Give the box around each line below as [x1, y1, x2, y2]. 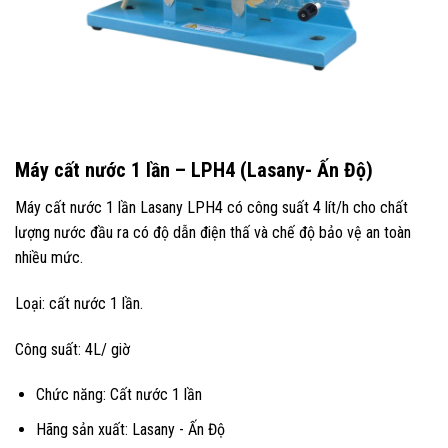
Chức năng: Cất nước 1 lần [35, 385, 202, 405]
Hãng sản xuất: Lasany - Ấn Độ [35, 419, 225, 439]
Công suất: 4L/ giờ [15, 339, 130, 359]
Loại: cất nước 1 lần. [15, 293, 143, 313]
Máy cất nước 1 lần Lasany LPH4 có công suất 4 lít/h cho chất [15, 198, 408, 217]
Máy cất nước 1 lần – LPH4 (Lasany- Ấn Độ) [15, 158, 373, 182]
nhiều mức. [15, 248, 83, 267]
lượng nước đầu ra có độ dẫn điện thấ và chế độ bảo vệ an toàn [15, 223, 411, 242]
